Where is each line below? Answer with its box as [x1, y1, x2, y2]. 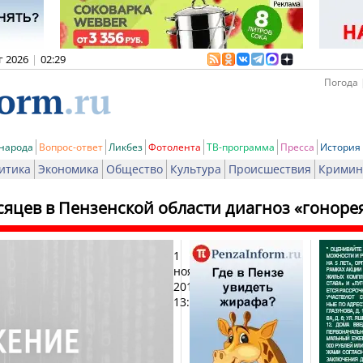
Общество [106, 161, 163, 177]
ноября [173, 263, 214, 279]
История [320, 140, 361, 154]
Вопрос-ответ [39, 140, 103, 154]
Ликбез [109, 140, 143, 154]
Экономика [38, 161, 99, 177]
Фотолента [148, 140, 201, 154]
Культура [170, 161, 221, 177]
